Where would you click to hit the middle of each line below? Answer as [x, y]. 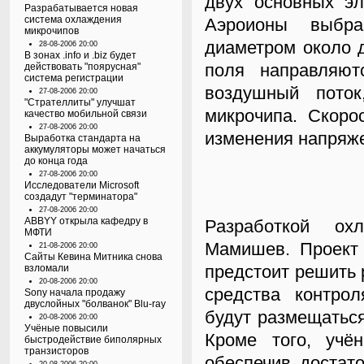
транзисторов [56, 351]
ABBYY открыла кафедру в [86, 221]
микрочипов [52, 31]
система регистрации [74, 78]
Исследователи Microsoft [82, 185]
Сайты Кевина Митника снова [93, 257]
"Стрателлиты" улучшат [80, 102]
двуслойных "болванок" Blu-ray [95, 304]
